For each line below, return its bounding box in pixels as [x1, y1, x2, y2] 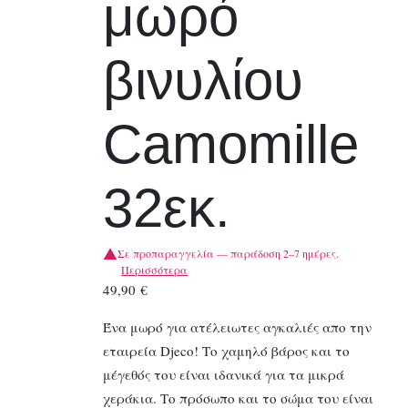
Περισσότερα [121, 262, 189, 278]
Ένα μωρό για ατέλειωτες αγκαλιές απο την [103, 318, 372, 337]
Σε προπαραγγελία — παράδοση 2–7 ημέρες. [117, 246, 340, 261]
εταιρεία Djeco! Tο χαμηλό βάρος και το [103, 342, 351, 361]
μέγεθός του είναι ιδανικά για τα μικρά [103, 365, 345, 384]
